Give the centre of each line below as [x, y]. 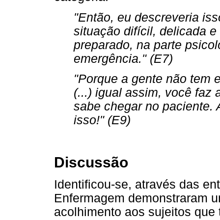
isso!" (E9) [102, 120]
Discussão [91, 163]
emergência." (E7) [123, 58]
